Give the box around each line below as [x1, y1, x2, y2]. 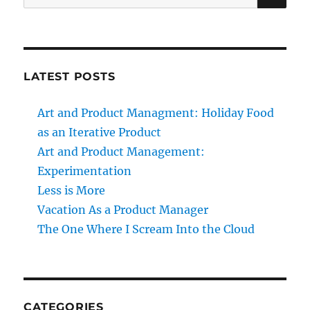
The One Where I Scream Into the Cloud [37, 222, 255, 237]
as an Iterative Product [37, 125, 162, 140]
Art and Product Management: [37, 145, 206, 159]
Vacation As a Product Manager [37, 203, 209, 217]
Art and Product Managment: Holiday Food [37, 106, 275, 120]
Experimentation [37, 164, 132, 179]
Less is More [37, 183, 106, 198]
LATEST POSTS [24, 70, 116, 84]
